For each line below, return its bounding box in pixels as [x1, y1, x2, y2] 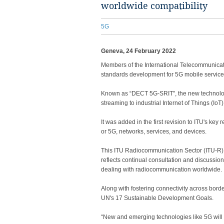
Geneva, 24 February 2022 [101, 47, 176, 54]
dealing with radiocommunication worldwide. [101, 166, 222, 173]
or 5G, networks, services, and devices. [101, 128, 206, 135]
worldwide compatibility [101, 1, 207, 11]
